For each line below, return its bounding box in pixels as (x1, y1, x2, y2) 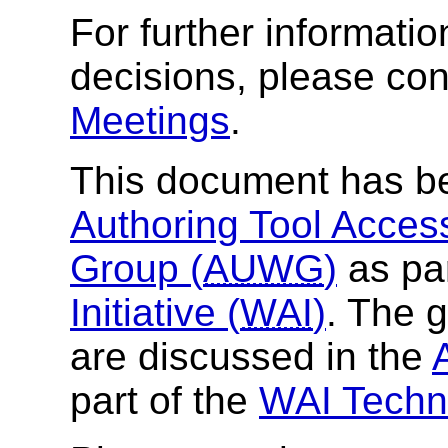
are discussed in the (70, 335, 432, 379)
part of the (70, 379, 259, 423)
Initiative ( (70, 291, 240, 335)
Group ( (70, 247, 203, 291)
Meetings (70, 99, 230, 143)
